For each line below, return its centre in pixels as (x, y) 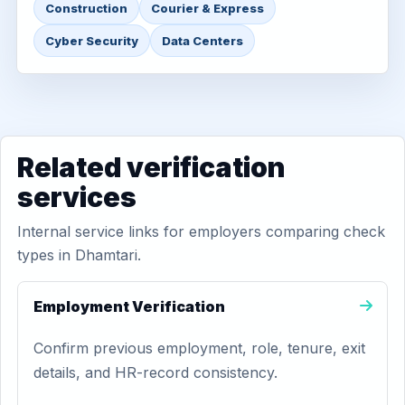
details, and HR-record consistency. (155, 372)
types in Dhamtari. (79, 255)
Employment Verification (129, 306)
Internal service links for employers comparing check (201, 231)
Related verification (151, 167)
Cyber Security (92, 41)
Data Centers (202, 41)
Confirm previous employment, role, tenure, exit (199, 348)
